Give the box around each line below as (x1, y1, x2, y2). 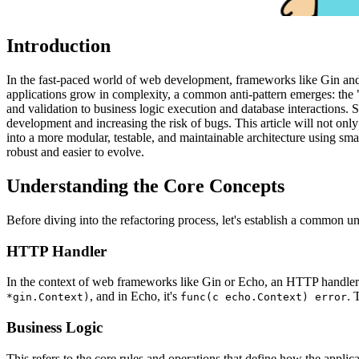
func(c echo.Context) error (180, 291, 347, 304)
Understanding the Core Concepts (6, 175, 284, 196)
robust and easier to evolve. (6, 145, 144, 159)
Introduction (6, 35, 111, 57)
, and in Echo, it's (90, 289, 180, 304)
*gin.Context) (6, 291, 90, 304)
